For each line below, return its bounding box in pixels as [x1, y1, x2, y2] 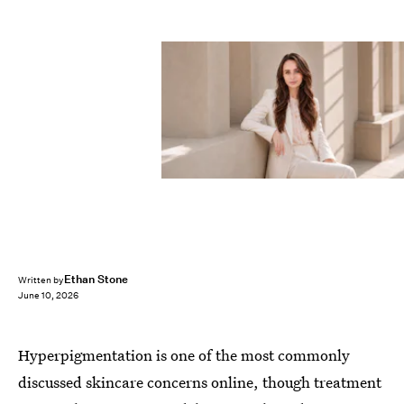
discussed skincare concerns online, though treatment [18, 372, 381, 392]
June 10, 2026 [18, 289, 78, 302]
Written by [18, 274, 65, 287]
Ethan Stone [64, 271, 128, 287]
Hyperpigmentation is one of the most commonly [18, 344, 350, 365]
